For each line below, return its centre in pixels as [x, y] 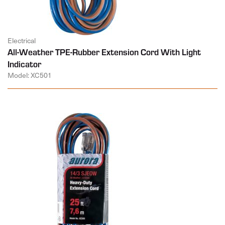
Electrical [22, 41]
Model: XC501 [30, 75]
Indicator [24, 64]
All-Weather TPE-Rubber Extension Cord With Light [104, 52]
